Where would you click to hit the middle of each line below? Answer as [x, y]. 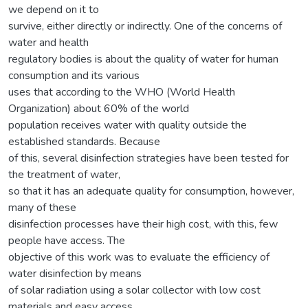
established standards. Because [84, 141]
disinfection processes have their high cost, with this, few [143, 224]
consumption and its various [74, 75]
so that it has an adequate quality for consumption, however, [151, 191]
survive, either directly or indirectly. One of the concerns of [145, 26]
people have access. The [67, 240]
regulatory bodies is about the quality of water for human [143, 59]
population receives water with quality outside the [128, 125]
